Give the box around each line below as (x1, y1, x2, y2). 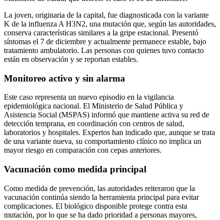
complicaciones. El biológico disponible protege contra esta (4, 201, 187, 210)
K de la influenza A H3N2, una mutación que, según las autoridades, (4, 19, 216, 28)
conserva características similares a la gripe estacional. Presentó (4, 28, 198, 37)
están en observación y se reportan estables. (4, 55, 138, 63)
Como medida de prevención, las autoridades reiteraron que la (4, 184, 195, 192)
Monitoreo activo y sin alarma (4, 73, 125, 83)
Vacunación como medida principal (4, 164, 146, 174)
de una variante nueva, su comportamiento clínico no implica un (4, 137, 201, 146)
